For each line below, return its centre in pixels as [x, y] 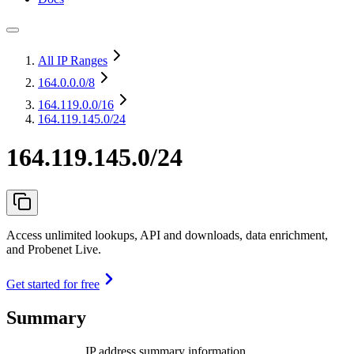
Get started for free [53, 284]
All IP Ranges [73, 60]
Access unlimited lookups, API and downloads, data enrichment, [167, 235]
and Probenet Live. [54, 249]
